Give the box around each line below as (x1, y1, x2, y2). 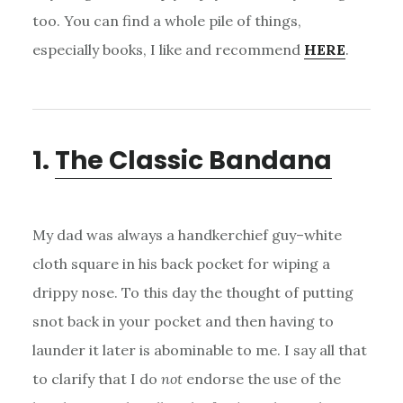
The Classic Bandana (54, 142, 332, 178)
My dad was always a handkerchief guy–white (31, 225, 342, 244)
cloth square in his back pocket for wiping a (31, 254, 330, 273)
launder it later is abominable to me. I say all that (31, 340, 367, 359)
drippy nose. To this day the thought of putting (31, 282, 354, 301)
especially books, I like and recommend (31, 40, 304, 58)
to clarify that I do (31, 369, 161, 388)
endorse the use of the (182, 369, 341, 388)
